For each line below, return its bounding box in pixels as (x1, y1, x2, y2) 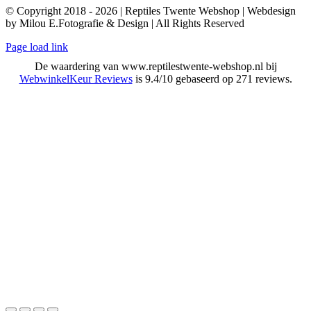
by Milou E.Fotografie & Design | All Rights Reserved (6, 17, 244, 29)
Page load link (6, 40, 68, 53)
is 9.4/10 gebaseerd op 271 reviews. (132, 72, 292, 85)
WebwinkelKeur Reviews (19, 72, 133, 85)
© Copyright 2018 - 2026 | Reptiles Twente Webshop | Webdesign (6, 4, 296, 17)
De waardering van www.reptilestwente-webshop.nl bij (34, 60, 277, 72)
